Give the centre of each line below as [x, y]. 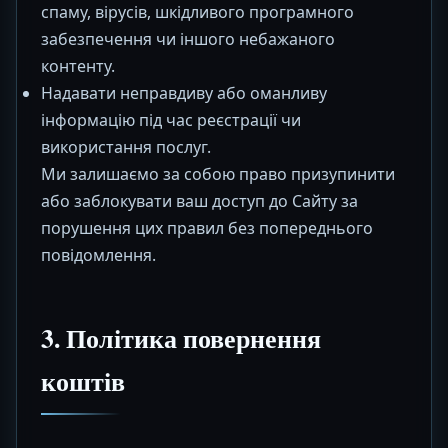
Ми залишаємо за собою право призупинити [218, 174]
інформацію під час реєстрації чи [171, 120]
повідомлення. [98, 255]
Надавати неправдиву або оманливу [184, 93]
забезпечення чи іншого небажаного [188, 39]
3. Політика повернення [181, 338]
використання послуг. [126, 147]
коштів [83, 381]
